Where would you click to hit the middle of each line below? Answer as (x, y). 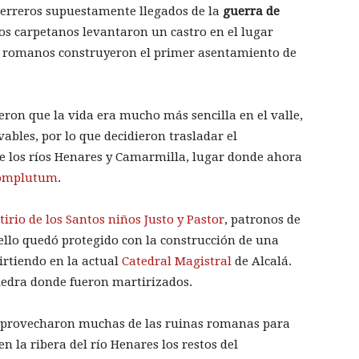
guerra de (251, 12)
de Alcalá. (262, 262)
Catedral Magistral (177, 262)
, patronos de (262, 220)
